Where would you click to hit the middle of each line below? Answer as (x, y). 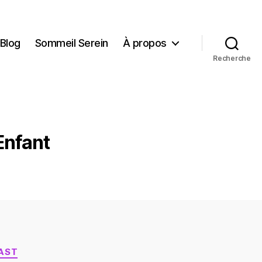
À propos (144, 43)
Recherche (232, 58)
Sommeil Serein (71, 43)
